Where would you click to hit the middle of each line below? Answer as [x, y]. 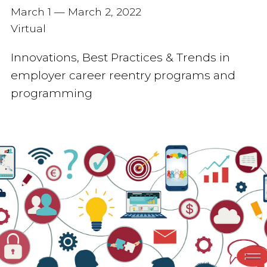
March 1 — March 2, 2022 [76, 11]
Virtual [28, 28]
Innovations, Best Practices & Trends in [120, 58]
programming [51, 93]
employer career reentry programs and [123, 75]
